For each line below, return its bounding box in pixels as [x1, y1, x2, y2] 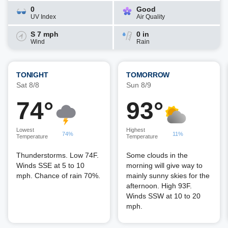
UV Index [31, 13, 56, 20]
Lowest [16, 127, 34, 133]
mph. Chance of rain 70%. [16, 172, 100, 180]
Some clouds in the [126, 151, 188, 159]
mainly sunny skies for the [126, 172, 210, 180]
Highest [126, 127, 145, 133]
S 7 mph [31, 30, 59, 38]
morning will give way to [126, 161, 203, 169]
